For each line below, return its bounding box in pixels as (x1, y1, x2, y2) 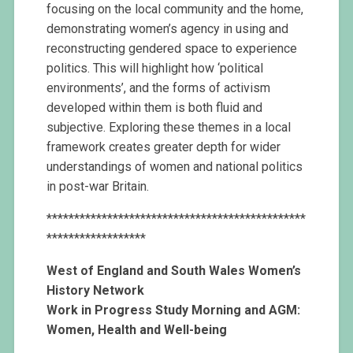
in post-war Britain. (46, 178, 150, 194)
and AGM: (244, 302, 301, 318)
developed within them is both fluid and (46, 99, 263, 115)
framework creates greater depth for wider (46, 139, 281, 154)
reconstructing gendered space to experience (46, 40, 298, 56)
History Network (46, 282, 145, 298)
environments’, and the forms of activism (46, 80, 271, 95)
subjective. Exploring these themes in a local (46, 119, 292, 135)
